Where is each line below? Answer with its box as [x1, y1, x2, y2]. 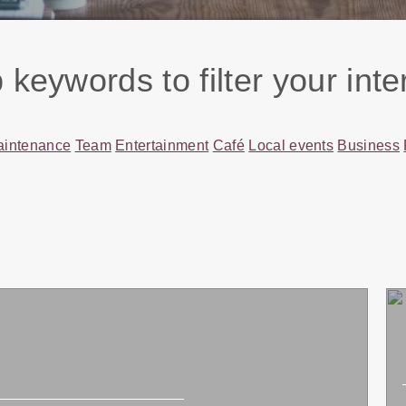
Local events [248, 138, 334, 153]
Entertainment [115, 138, 209, 153]
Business [337, 138, 400, 153]
